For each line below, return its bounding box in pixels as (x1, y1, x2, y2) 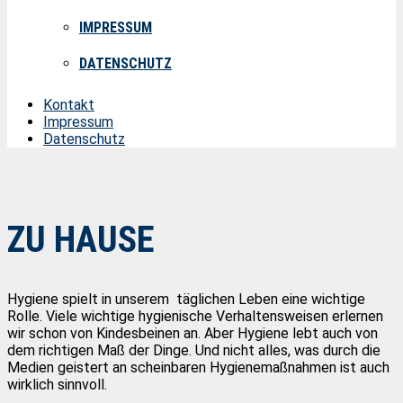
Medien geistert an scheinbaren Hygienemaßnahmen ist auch (7, 359, 390, 377)
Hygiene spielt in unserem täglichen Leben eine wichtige (7, 291, 365, 309)
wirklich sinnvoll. (7, 376, 107, 394)
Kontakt (43, 96, 94, 113)
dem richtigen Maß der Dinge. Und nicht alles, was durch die (7, 342, 381, 360)
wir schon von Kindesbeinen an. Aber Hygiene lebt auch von (7, 325, 378, 343)
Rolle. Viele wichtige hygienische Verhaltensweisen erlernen (7, 308, 383, 326)
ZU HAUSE (7, 219, 155, 262)
